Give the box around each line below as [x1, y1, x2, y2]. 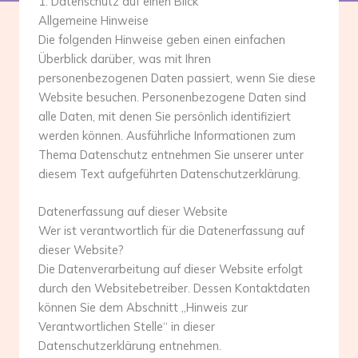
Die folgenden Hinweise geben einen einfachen [38, 32, 285, 47]
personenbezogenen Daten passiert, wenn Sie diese [38, 70, 316, 86]
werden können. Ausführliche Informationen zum [38, 128, 296, 143]
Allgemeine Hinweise [38, 13, 149, 28]
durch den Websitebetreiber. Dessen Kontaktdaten [38, 280, 310, 296]
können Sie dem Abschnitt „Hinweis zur [38, 300, 248, 316]
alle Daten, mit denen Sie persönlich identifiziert [38, 109, 291, 124]
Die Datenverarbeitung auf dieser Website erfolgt [38, 261, 303, 277]
